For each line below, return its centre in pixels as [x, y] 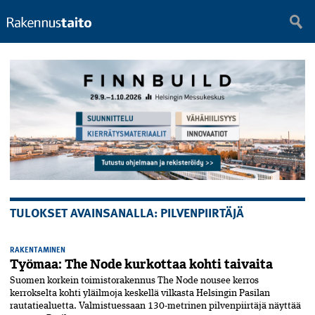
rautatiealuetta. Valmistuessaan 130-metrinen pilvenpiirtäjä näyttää [155, 306]
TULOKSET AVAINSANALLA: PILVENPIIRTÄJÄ [127, 212]
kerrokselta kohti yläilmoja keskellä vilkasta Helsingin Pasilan [140, 294]
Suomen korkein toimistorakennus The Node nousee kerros [134, 281]
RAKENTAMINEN [38, 250]
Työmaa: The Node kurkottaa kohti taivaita [141, 265]
